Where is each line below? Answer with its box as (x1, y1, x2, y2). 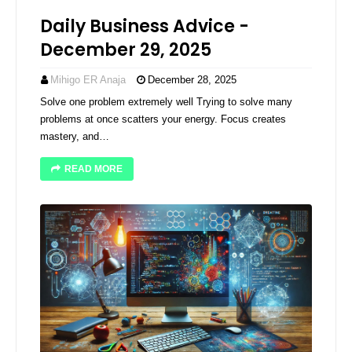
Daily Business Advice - (40, 14, 249, 38)
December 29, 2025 (40, 38, 211, 62)
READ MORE (64, 163, 123, 174)
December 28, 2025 (148, 74, 236, 86)
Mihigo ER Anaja (50, 74, 126, 86)
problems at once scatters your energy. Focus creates (40, 113, 286, 125)
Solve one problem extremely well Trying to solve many (40, 96, 292, 108)
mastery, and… (40, 130, 109, 142)
